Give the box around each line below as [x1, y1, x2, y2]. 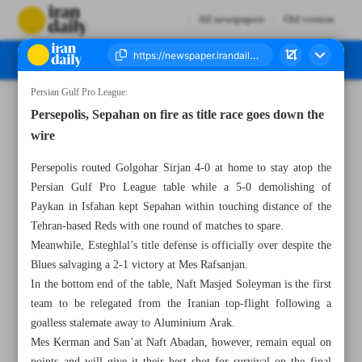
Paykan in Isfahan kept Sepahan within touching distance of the [31, 197, 331, 217]
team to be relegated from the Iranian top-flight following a [31, 294, 331, 314]
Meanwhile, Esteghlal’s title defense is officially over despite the [31, 236, 331, 255]
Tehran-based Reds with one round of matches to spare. [31, 217, 284, 236]
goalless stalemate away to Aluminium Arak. [31, 314, 236, 333]
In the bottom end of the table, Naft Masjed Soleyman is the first [31, 275, 331, 294]
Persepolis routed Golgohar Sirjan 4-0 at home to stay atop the [31, 158, 331, 178]
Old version [283, 11, 335, 28]
